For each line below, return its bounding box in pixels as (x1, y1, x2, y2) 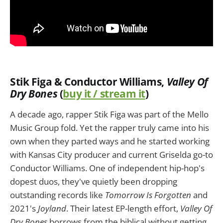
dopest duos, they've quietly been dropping (10, 176, 177, 188)
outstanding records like (10, 189, 105, 201)
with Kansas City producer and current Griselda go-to (10, 149, 213, 161)
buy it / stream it (63, 87, 145, 101)
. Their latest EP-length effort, (66, 203, 180, 215)
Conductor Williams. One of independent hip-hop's (10, 162, 205, 174)
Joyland (38, 203, 66, 215)
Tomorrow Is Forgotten (105, 189, 191, 201)
